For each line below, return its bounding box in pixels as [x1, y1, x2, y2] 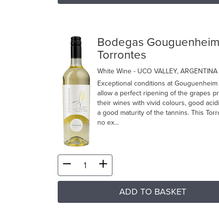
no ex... [97, 118, 119, 127]
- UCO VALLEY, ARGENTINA [133, 67, 218, 76]
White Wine [97, 67, 133, 76]
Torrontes [97, 48, 146, 63]
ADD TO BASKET [119, 186, 186, 197]
